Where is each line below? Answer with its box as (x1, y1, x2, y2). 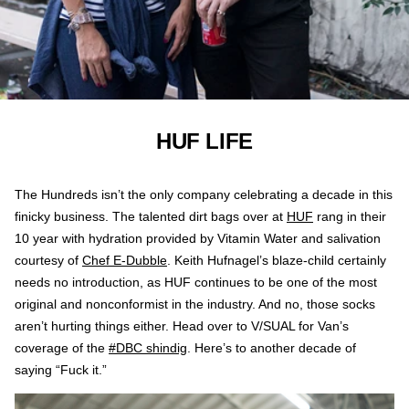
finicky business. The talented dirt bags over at (15, 209, 287, 225)
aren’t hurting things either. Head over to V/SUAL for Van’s (15, 319, 349, 334)
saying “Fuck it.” (15, 362, 107, 378)
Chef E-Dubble (82, 253, 167, 268)
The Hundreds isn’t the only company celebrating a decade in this (15, 187, 393, 203)
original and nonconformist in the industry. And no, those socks (15, 297, 375, 312)
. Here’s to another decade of (187, 341, 356, 356)
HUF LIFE (156, 129, 253, 154)
